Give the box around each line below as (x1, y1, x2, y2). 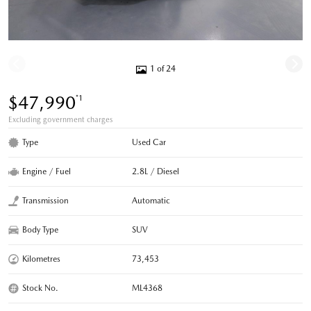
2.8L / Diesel (132, 166, 180, 176)
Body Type (22, 224, 58, 235)
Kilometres (22, 253, 60, 264)
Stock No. (22, 283, 58, 293)
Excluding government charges (8, 115, 112, 124)
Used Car (132, 137, 167, 147)
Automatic (132, 195, 171, 205)
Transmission (22, 195, 69, 205)
